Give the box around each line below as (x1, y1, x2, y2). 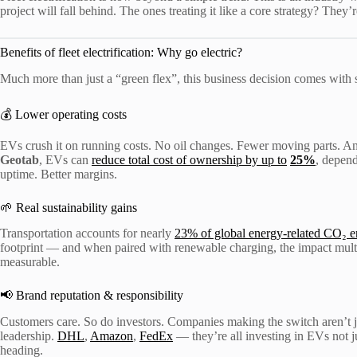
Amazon (90, 329, 133, 343)
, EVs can (39, 152, 92, 167)
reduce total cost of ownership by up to (92, 152, 287, 167)
